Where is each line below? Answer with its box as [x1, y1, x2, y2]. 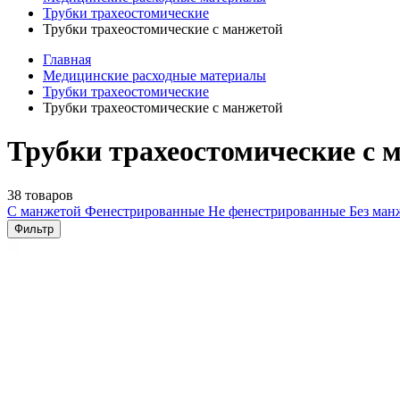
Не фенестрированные [208, 203, 349, 219]
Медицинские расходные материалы [43, 68, 266, 83]
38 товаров [7, 187, 73, 203]
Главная [43, 52, 91, 67]
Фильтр [14, 221, 54, 236]
